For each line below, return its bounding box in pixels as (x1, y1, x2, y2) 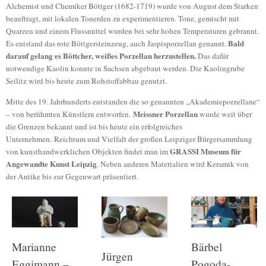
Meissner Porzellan (133, 107, 198, 120)
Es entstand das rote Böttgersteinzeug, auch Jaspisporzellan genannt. (6, 38, 228, 49)
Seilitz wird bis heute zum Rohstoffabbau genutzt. (6, 75, 167, 87)
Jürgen (102, 249, 134, 264)
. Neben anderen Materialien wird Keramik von (97, 158, 249, 169)
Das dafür (196, 50, 229, 62)
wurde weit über (198, 108, 252, 119)
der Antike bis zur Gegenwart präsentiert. (6, 170, 138, 182)
